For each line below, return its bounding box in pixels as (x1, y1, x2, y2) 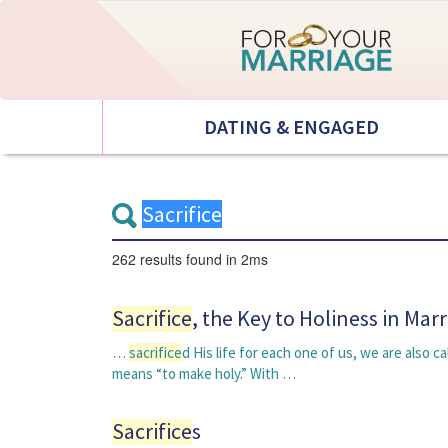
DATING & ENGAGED (204, 114, 380, 139)
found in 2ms (186, 249, 268, 269)
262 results (112, 249, 186, 269)
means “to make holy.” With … (112, 364, 296, 383)
